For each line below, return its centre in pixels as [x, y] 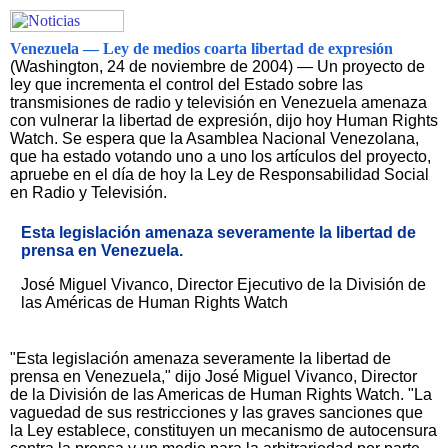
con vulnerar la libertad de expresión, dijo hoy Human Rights [224, 120]
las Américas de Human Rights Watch [154, 302]
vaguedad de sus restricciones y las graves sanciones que [216, 412]
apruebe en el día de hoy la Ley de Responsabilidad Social [219, 174]
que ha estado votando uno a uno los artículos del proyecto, [220, 156]
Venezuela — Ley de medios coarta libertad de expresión [201, 48]
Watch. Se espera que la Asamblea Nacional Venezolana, [214, 138]
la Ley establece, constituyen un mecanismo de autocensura [223, 430]
